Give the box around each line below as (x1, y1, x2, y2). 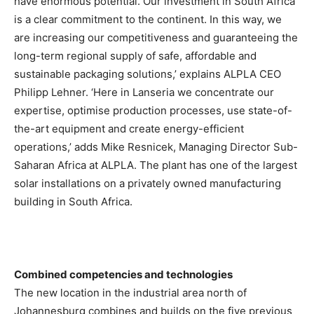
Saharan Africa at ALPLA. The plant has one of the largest (14, 158, 297, 172)
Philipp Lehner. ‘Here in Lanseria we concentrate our (14, 86, 274, 100)
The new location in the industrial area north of (14, 286, 247, 300)
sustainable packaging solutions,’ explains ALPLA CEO (14, 67, 281, 81)
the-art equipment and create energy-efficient (14, 122, 244, 136)
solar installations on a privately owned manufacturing (14, 177, 281, 191)
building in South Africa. (14, 195, 132, 209)
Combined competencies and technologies (14, 268, 233, 282)
